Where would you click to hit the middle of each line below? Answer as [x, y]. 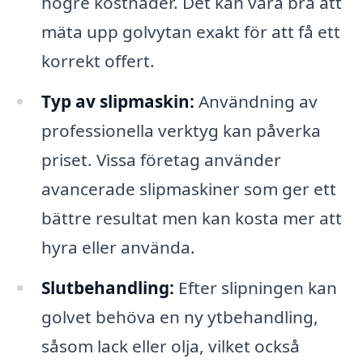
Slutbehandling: [107, 287]
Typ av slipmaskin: [117, 102]
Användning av [256, 102]
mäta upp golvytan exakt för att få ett [190, 32]
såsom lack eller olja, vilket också [170, 346]
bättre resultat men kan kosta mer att [191, 218]
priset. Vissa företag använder [161, 160]
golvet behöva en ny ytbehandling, [179, 316]
